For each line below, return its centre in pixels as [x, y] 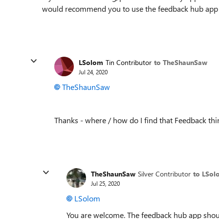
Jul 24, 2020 [93, 72]
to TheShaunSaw [181, 62]
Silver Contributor [164, 174]
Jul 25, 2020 [105, 183]
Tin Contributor [129, 62]
